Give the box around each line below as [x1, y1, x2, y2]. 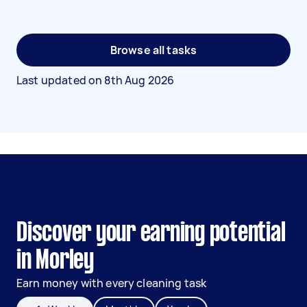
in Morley [16, 249, 94, 273]
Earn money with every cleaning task [16, 275, 207, 291]
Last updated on [16, 73, 105, 88]
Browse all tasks [110, 42, 197, 58]
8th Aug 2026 [104, 73, 175, 88]
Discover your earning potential [16, 221, 286, 246]
